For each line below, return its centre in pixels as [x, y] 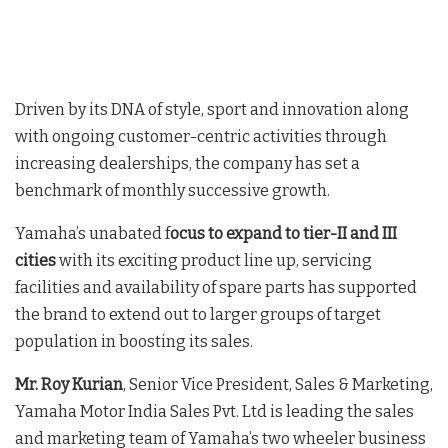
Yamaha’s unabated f [92, 234]
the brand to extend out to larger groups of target [198, 315]
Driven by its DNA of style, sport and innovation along [212, 110]
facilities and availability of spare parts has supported [216, 288]
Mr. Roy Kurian [69, 385]
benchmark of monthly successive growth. [172, 191]
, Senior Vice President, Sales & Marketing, [278, 385]
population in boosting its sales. [134, 342]
